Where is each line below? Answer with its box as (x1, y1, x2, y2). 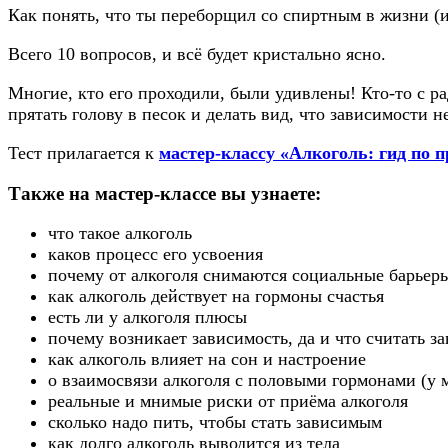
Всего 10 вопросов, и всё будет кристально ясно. (8, 43, 386, 64)
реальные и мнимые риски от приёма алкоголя (48, 391, 408, 412)
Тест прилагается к (8, 142, 159, 163)
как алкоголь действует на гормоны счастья (48, 286, 384, 307)
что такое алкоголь (48, 223, 192, 244)
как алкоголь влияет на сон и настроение (48, 349, 366, 370)
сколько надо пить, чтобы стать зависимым (48, 412, 382, 433)
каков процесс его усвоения (48, 244, 263, 265)
